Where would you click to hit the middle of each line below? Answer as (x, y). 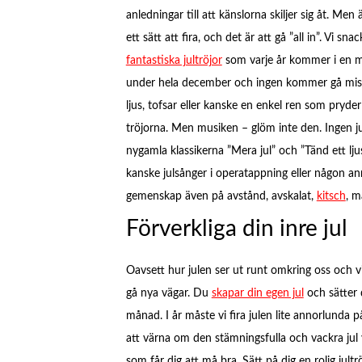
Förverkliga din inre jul (236, 229)
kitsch (331, 196)
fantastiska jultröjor (174, 60)
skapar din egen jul (257, 294)
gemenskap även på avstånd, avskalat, (221, 196)
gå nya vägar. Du (168, 294)
